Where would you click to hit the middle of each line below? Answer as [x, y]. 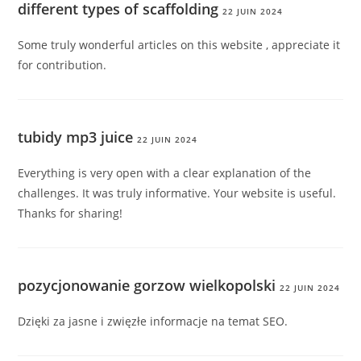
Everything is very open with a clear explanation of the [165, 173]
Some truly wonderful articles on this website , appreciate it [179, 45]
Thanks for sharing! [71, 214]
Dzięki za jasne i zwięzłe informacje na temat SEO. [153, 322]
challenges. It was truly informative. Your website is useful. [177, 193]
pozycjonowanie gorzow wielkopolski [147, 286]
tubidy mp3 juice [76, 137]
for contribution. [62, 65]
